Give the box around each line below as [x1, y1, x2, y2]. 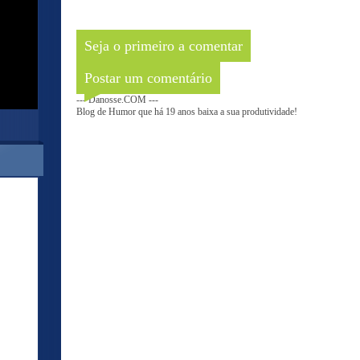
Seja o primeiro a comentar [84, 38, 243, 54]
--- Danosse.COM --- [76, 94, 158, 105]
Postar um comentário [84, 70, 212, 86]
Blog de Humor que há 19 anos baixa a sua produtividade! [76, 106, 297, 117]
